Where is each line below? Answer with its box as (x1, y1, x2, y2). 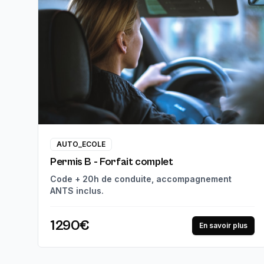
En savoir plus (199, 220, 248, 230)
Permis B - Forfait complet (50, 155, 173, 168)
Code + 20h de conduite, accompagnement (50, 173, 232, 184)
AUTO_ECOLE (57, 139, 105, 148)
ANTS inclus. (50, 185, 104, 196)
